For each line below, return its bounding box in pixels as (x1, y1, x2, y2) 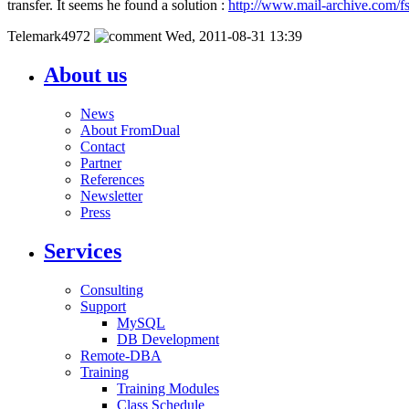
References (80, 171, 144, 187)
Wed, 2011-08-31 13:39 (165, 27, 302, 44)
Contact (80, 138, 125, 154)
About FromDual (80, 121, 180, 138)
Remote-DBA (80, 347, 162, 363)
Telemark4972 (7, 27, 90, 44)
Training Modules (117, 380, 219, 396)
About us (44, 62, 127, 87)
